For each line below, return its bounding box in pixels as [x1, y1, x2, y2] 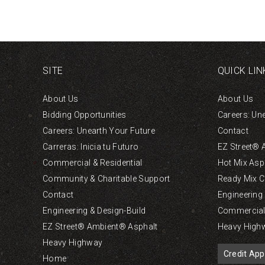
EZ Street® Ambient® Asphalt [43, 222, 158, 231]
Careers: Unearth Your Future [43, 126, 155, 135]
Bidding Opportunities [43, 110, 127, 119]
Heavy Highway [43, 238, 103, 247]
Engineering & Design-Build [43, 206, 146, 215]
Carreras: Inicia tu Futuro [43, 142, 139, 151]
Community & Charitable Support [43, 174, 170, 183]
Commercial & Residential [43, 158, 143, 167]
